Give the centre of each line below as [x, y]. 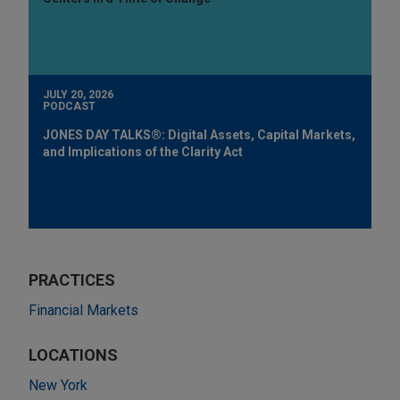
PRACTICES [72, 279]
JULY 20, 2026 [78, 94]
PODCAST [69, 106]
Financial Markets [83, 310]
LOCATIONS [73, 354]
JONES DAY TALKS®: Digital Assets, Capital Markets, [199, 134]
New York [58, 385]
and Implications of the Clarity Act [143, 151]
